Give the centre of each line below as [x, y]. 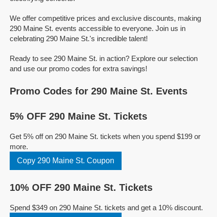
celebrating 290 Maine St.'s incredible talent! [79, 39]
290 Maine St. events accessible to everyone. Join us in [98, 28]
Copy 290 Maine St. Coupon [66, 161]
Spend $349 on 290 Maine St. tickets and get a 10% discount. [106, 208]
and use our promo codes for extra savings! [78, 69]
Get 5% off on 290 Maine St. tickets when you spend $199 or [105, 136]
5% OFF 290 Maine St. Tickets [78, 116]
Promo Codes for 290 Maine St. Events [99, 91]
